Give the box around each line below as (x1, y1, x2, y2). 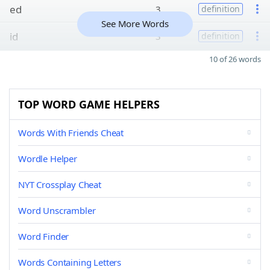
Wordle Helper (18, 152, 77, 165)
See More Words (101, 17, 169, 30)
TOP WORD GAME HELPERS (18, 97, 160, 111)
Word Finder (18, 230, 69, 242)
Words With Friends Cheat (18, 127, 124, 139)
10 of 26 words (209, 54, 261, 64)
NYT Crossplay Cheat (18, 178, 101, 190)
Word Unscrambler (18, 204, 96, 216)
